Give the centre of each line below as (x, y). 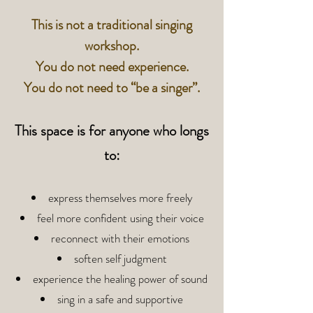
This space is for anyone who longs (112, 131)
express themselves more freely (120, 198)
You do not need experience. (112, 67)
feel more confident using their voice (120, 218)
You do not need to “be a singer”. (112, 88)
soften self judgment (120, 259)
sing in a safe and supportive (120, 299)
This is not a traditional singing (112, 25)
